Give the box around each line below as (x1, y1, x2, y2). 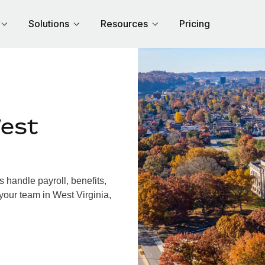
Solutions (28, 18, 69, 30)
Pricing (179, 18, 210, 30)
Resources (101, 18, 148, 30)
